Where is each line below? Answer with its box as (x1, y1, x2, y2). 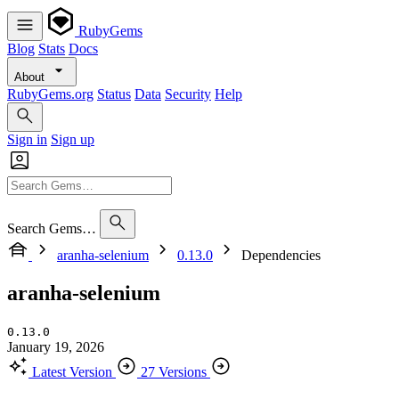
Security (165, 86, 211, 102)
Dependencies (241, 248, 321, 263)
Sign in (7, 132, 47, 147)
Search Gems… (7, 221, 96, 236)
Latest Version (32, 363, 112, 379)
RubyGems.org (7, 86, 94, 102)
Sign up (51, 132, 94, 147)
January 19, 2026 (7, 338, 104, 354)
